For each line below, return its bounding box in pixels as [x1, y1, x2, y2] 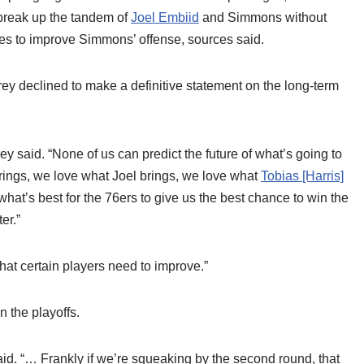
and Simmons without [199, 11, 327, 24]
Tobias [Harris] [261, 169, 344, 183]
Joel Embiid [131, 11, 199, 24]
